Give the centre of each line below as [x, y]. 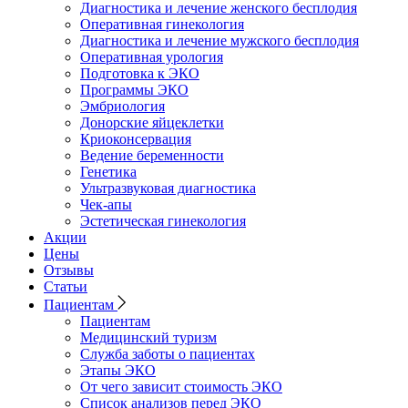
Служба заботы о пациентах [168, 354]
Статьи [66, 287]
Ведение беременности [152, 156]
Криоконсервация [136, 139]
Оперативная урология [152, 57]
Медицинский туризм [148, 338]
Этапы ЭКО [118, 371]
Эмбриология [122, 107]
